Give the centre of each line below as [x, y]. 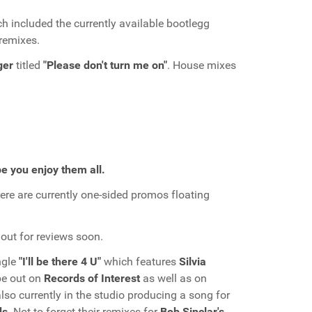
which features [140, 262]
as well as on [173, 278]
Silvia [193, 262]
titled [28, 65]
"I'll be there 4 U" [60, 262]
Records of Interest [92, 278]
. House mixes [202, 65]
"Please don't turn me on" [105, 65]
